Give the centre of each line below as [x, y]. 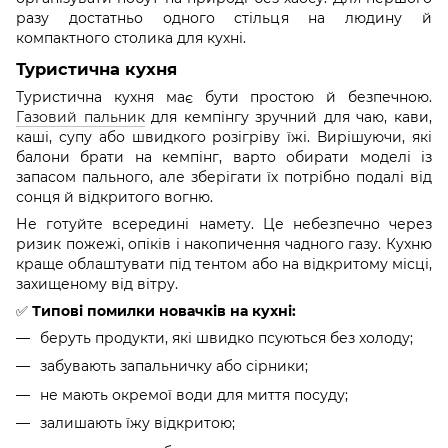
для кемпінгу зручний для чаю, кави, [288, 116]
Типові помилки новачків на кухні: [164, 310]
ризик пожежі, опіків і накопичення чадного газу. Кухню [224, 243]
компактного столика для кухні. [131, 38]
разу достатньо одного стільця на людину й [224, 18]
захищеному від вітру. [97, 283]
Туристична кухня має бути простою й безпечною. [224, 96]
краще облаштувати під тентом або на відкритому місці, [224, 263]
